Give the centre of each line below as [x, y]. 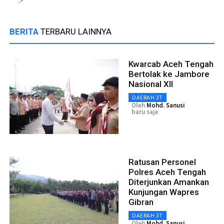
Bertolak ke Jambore [169, 74]
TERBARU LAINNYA [76, 31]
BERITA [25, 31]
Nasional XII [151, 84]
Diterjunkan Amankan [169, 182]
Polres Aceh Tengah [167, 172]
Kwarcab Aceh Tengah [171, 64]
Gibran [141, 202]
